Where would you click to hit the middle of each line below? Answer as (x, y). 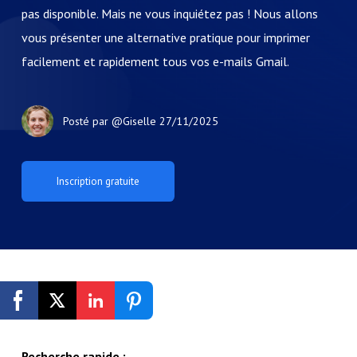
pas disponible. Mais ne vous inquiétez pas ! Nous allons (169, 14)
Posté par (87, 121)
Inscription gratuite (122, 316)
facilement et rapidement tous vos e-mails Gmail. (155, 61)
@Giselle (133, 121)
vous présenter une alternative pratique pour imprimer (165, 37)
